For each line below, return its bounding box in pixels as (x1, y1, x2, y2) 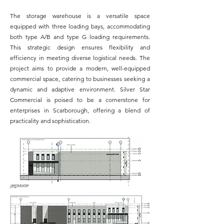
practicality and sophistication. (10, 117, 90, 124)
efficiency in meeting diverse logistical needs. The (10, 54, 150, 61)
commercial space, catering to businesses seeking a (10, 75, 150, 82)
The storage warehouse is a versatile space (10, 12, 150, 19)
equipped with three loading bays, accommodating (10, 22, 150, 30)
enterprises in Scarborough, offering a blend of (10, 106, 150, 114)
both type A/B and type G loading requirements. (10, 33, 150, 40)
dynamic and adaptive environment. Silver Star (10, 85, 150, 93)
